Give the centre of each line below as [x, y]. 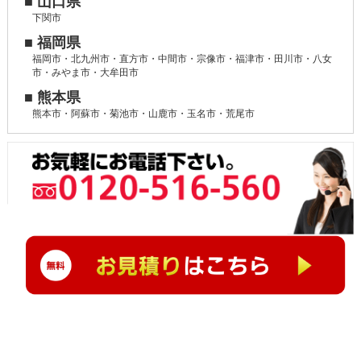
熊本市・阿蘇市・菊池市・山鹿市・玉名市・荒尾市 [143, 114]
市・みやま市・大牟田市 [85, 73]
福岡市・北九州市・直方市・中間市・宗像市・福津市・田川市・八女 [182, 59]
